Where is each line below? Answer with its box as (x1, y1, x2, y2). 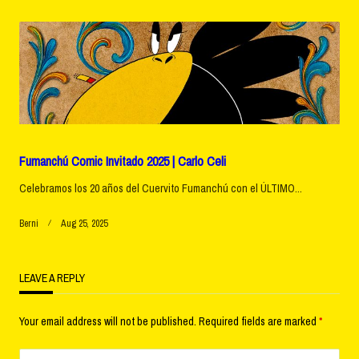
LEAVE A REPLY (19, 270, 85, 285)
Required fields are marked (199, 313, 319, 329)
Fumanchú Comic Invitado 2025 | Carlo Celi (19, 151, 226, 170)
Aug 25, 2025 (61, 216, 107, 230)
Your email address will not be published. (19, 313, 196, 329)
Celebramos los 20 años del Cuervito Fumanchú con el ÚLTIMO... (19, 180, 302, 196)
